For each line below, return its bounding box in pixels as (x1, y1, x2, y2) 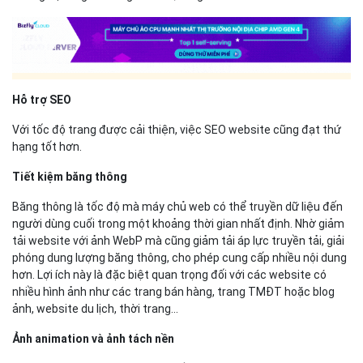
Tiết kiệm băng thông (12, 170, 127, 184)
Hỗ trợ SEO (12, 93, 71, 107)
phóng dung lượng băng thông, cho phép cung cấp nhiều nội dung (12, 251, 347, 265)
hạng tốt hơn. (12, 140, 82, 154)
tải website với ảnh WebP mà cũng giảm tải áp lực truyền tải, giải (12, 234, 344, 248)
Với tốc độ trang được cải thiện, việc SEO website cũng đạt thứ (12, 123, 341, 137)
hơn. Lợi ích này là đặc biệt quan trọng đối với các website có (12, 268, 327, 282)
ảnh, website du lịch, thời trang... (12, 302, 178, 316)
